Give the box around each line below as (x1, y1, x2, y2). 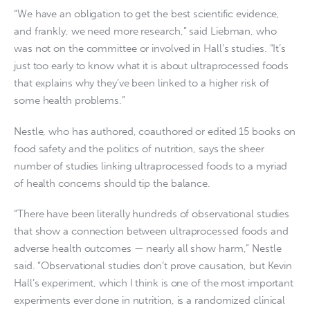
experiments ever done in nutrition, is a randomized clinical (14, 294, 286, 307)
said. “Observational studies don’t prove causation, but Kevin (14, 259, 293, 273)
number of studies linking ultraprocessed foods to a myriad (14, 159, 288, 172)
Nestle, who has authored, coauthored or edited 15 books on (14, 125, 296, 138)
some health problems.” (14, 94, 125, 107)
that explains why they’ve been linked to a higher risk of (14, 77, 269, 90)
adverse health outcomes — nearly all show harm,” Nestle (14, 242, 282, 255)
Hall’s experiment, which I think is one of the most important (14, 277, 294, 290)
